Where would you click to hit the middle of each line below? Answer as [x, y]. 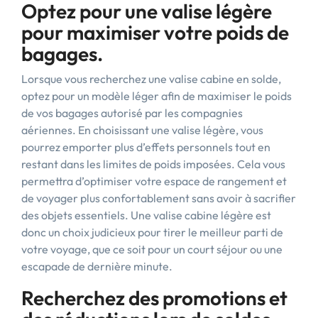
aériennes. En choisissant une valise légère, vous [142, 130]
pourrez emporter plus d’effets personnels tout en [146, 147]
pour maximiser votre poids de [155, 32]
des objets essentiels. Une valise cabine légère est [146, 215]
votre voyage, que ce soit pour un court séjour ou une [152, 249]
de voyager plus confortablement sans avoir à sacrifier [159, 198]
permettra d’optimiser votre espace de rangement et [154, 181]
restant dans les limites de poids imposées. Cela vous [153, 164]
